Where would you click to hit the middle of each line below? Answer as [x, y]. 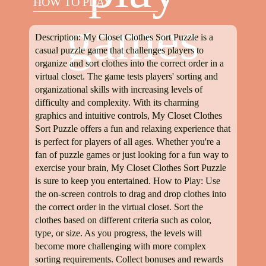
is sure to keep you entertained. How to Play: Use [128, 181]
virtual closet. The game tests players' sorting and [126, 76]
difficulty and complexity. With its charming [117, 102]
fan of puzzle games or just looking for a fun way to [132, 155]
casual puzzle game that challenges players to [119, 50]
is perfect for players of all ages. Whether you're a [128, 142]
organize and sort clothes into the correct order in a [129, 63]
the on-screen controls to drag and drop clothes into [131, 194]
